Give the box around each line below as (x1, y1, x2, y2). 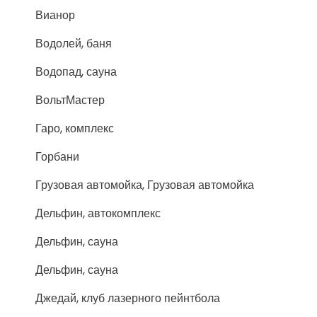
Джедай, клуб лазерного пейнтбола (35, 290, 220, 307)
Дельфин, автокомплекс (35, 205, 161, 222)
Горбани (35, 149, 79, 166)
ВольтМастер (35, 92, 105, 109)
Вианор (35, 7, 75, 24)
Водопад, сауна (35, 64, 117, 81)
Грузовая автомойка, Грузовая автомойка (35, 177, 254, 194)
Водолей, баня (35, 35, 112, 52)
